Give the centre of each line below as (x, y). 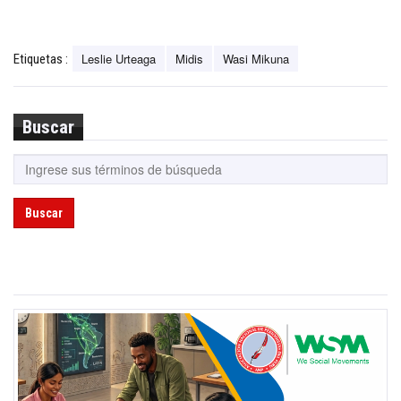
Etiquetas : (41, 59)
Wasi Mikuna (256, 58)
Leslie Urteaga (119, 58)
